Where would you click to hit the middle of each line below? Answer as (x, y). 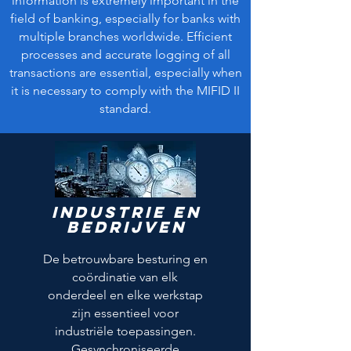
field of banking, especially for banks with (125, 18)
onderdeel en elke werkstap (125, 295)
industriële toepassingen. (125, 331)
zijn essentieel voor (125, 313)
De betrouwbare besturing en (125, 259)
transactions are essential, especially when (125, 72)
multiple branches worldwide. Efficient (125, 36)
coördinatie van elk (125, 277)
